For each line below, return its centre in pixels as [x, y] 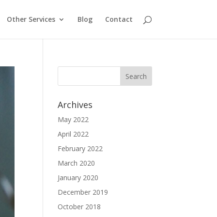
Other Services [31, 19]
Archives [75, 105]
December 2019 [83, 192]
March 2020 [77, 163]
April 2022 [73, 134]
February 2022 [80, 148]
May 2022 [73, 119]
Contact [119, 19]
